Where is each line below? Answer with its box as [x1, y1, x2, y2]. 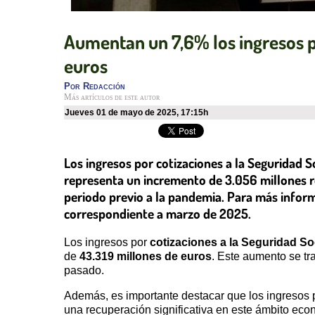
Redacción [83, 81, 125, 92]
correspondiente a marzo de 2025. [64, 204, 251, 222]
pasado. [64, 264, 104, 276]
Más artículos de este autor [64, 93, 160, 102]
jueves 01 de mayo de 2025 [70, 108, 176, 118]
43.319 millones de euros [79, 250, 212, 262]
